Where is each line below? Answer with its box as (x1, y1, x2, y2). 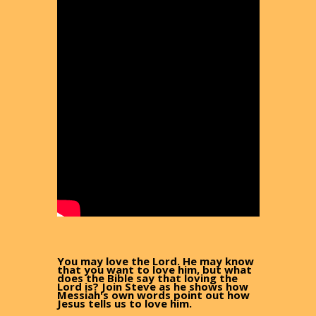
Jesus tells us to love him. (56, 296, 192, 311)
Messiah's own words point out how (56, 288, 250, 303)
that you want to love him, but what (56, 262, 252, 277)
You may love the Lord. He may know (56, 254, 254, 269)
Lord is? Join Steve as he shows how (56, 279, 248, 294)
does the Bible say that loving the (56, 271, 238, 286)
